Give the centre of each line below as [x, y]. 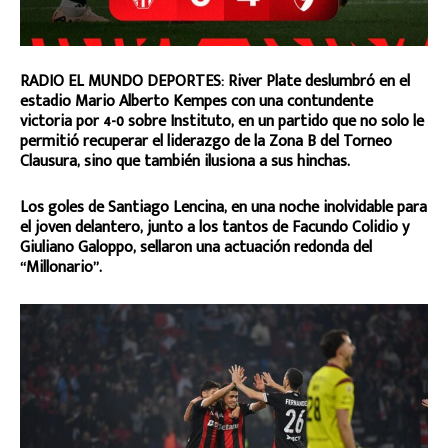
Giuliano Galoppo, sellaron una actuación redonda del [196, 247]
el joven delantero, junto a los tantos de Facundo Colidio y [214, 227]
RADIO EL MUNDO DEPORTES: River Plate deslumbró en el [215, 81]
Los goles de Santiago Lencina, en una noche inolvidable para [223, 207]
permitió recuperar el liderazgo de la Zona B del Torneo [206, 141]
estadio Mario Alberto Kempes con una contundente [196, 101]
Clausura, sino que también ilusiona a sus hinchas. [185, 161]
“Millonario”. [61, 267]
